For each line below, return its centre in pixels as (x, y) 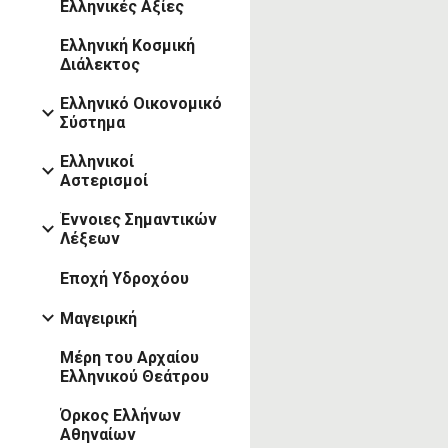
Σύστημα (92, 122)
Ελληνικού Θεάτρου (134, 377)
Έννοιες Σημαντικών (138, 219)
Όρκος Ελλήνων (120, 416)
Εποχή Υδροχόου (124, 279)
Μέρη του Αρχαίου (129, 358)
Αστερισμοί (104, 180)
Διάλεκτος (100, 64)
